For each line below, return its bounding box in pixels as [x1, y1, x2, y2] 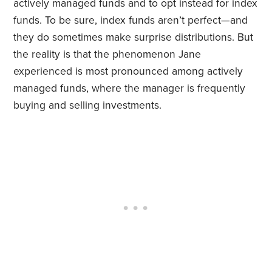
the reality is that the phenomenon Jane [13, 48, 202, 61]
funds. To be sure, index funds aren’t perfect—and [13, 14, 248, 27]
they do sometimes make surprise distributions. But [13, 31, 254, 44]
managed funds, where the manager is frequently [13, 82, 246, 95]
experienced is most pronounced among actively [13, 65, 243, 78]
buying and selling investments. [13, 99, 162, 112]
